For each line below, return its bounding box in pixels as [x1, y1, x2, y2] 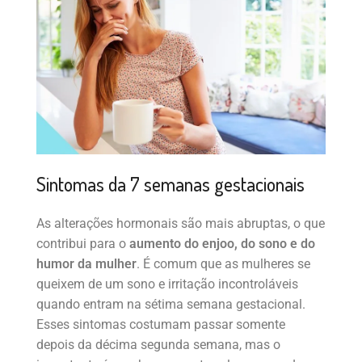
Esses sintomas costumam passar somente [36, 316, 285, 332]
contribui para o [36, 235, 129, 251]
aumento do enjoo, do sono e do [129, 235, 315, 251]
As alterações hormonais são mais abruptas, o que [36, 215, 325, 231]
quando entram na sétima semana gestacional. [36, 296, 305, 312]
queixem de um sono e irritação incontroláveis [36, 276, 298, 292]
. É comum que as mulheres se [137, 255, 310, 271]
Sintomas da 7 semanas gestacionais [36, 170, 305, 196]
